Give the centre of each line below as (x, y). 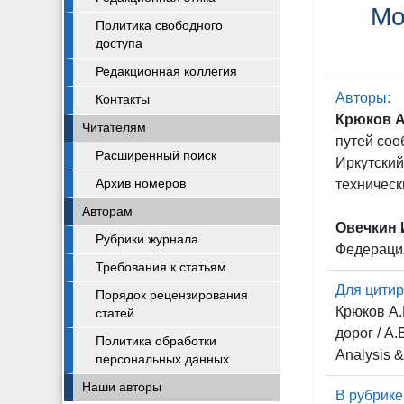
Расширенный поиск (156, 156)
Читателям (114, 128)
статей (115, 313)
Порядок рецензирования (172, 295)
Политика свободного (159, 26)
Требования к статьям (161, 267)
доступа (119, 44)
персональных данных (162, 359)
